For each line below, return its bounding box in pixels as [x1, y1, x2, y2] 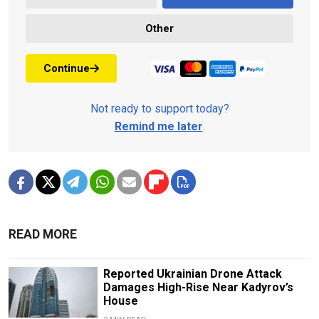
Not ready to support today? [90, 102, 229, 116]
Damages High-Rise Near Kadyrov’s [103, 281, 293, 295]
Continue [43, 61, 90, 75]
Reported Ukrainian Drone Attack [103, 267, 282, 281]
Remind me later [114, 120, 203, 134]
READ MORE [9, 227, 77, 242]
